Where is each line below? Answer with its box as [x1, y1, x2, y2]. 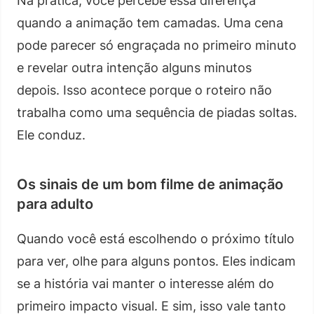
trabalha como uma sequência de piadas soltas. [17, 104, 297, 120]
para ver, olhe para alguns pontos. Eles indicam [17, 253, 296, 268]
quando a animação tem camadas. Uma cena [17, 15, 283, 30]
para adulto [17, 195, 93, 212]
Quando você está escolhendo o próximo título [17, 231, 294, 246]
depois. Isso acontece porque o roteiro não [17, 82, 272, 97]
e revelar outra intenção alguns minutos [17, 60, 252, 75]
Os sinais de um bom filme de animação [17, 175, 283, 193]
